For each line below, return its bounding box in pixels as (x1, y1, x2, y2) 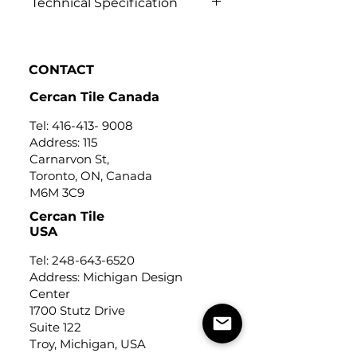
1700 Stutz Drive (29, 303, 125, 318)
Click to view (31, 25, 102, 40)
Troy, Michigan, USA (29, 336, 146, 351)
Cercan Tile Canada (29, 89, 159, 104)
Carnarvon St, (29, 151, 109, 167)
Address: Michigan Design (29, 269, 182, 284)
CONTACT (29, 62, 94, 77)
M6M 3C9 (29, 185, 84, 200)
